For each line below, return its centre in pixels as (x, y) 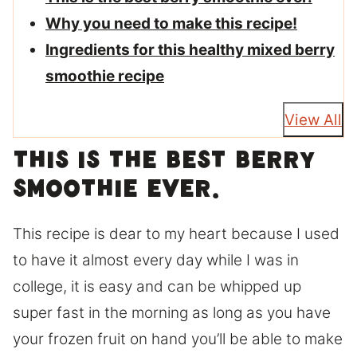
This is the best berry (164, 165)
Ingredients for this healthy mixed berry (190, 50)
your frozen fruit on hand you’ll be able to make (178, 339)
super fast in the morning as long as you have (172, 313)
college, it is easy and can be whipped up (157, 287)
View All (313, 120)
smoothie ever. (117, 194)
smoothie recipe (105, 76)
